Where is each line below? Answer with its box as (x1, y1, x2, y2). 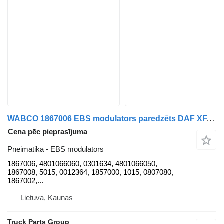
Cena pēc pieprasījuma (8, 127, 87, 136)
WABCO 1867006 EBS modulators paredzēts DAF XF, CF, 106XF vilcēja (206, 114, 215, 124)
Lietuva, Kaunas (20, 193, 73, 202)
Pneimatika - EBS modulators (7, 145, 104, 154)
